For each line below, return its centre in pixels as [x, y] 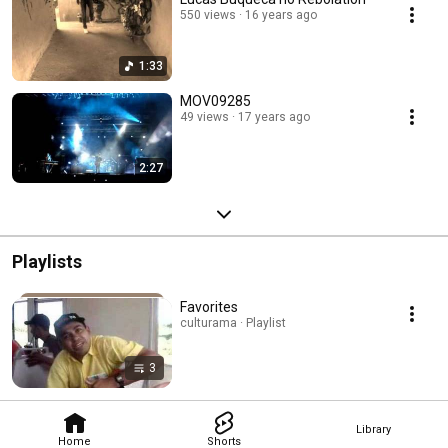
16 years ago [281, 15]
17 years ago [274, 117]
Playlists [47, 261]
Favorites [209, 307]
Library [373, 429]
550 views [208, 15]
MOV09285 [215, 101]
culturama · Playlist [233, 323]
